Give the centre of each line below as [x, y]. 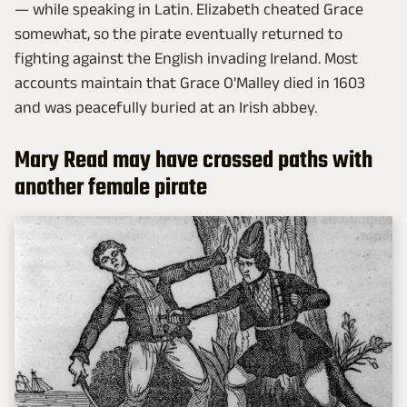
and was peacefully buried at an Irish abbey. [166, 108]
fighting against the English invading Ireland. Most [186, 59]
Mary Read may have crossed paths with [194, 161]
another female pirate [111, 189]
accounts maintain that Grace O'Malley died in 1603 [190, 83]
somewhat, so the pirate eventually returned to [179, 34]
